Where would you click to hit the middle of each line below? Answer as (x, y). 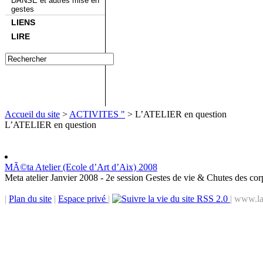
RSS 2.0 (212, 199)
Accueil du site (32, 114)
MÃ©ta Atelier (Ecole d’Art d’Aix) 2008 (81, 167)
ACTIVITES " (97, 114)
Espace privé (83, 199)
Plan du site (30, 199)
